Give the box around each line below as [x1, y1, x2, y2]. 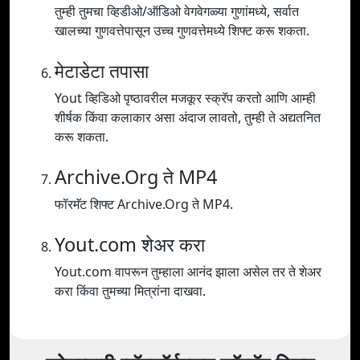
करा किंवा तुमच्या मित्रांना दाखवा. [55, 282, 206, 301]
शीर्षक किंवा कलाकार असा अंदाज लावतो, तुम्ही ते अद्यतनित [55, 108, 321, 127]
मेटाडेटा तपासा [55, 58, 149, 84]
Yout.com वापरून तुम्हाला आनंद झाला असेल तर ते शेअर [55, 263, 321, 281]
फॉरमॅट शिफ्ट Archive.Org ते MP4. [55, 195, 233, 214]
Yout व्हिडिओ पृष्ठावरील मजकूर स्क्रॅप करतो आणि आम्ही [55, 89, 316, 108]
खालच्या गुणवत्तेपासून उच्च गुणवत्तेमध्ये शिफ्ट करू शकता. [55, 22, 309, 40]
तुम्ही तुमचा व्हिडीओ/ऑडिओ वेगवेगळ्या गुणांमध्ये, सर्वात [55, 2, 299, 21]
